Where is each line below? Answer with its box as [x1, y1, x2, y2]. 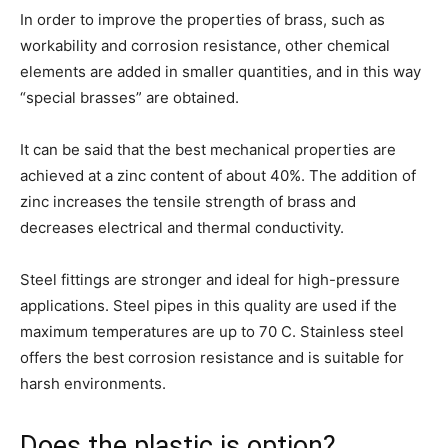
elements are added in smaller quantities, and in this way [20, 62, 421, 82]
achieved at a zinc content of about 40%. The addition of [20, 166, 416, 186]
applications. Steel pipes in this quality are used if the [20, 296, 397, 316]
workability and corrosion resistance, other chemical [20, 36, 390, 56]
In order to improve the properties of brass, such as [20, 10, 385, 30]
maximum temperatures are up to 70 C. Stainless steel [20, 322, 404, 342]
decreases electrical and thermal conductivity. [20, 218, 344, 238]
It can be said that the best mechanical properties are [20, 140, 396, 160]
